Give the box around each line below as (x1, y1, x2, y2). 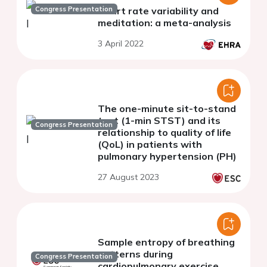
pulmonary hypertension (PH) (98, 150, 237, 162)
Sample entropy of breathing (98, 235, 235, 248)
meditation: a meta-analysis (98, 16, 231, 29)
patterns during (98, 247, 173, 260)
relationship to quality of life (98, 126, 231, 138)
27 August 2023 (98, 171, 159, 182)
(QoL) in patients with (98, 138, 202, 150)
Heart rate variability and (98, 4, 219, 17)
